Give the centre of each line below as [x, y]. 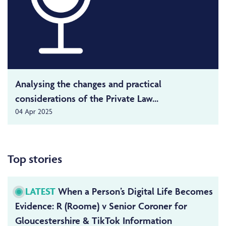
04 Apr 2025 [34, 111]
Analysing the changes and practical [88, 84]
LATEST [40, 191]
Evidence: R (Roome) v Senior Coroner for [101, 206]
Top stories [35, 159]
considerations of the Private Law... [87, 99]
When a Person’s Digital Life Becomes [134, 191]
